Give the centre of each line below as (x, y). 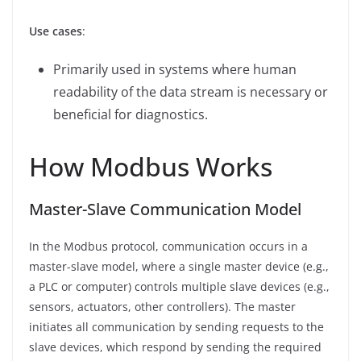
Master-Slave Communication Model (165, 209)
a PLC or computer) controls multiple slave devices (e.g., (179, 286)
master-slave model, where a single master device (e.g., (179, 266)
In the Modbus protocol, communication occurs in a (168, 246)
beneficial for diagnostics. (131, 114)
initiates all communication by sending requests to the (176, 326)
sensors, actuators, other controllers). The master (162, 306)
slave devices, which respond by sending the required (175, 346)
